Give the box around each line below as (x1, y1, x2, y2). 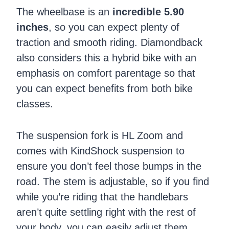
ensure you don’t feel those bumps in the (16, 160, 201, 172)
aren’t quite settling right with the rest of (16, 206, 196, 218)
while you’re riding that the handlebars (16, 191, 188, 202)
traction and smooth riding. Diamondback (16, 36, 202, 48)
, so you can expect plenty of (49, 21, 179, 33)
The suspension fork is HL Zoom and (16, 129, 183, 141)
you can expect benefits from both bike (16, 82, 193, 94)
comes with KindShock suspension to (16, 145, 185, 156)
